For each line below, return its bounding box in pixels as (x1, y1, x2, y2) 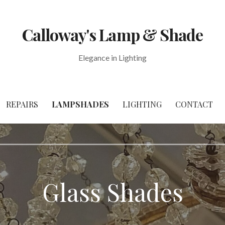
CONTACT (175, 98, 213, 109)
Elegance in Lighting (78, 53, 147, 63)
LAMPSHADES (52, 98, 109, 109)
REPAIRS (6, 98, 38, 109)
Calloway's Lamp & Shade (22, 24, 203, 46)
